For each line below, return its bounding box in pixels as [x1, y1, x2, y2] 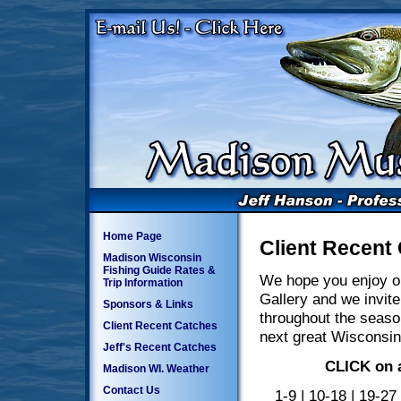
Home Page [103, 230, 162, 243]
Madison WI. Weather [103, 363, 209, 375]
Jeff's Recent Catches [103, 341, 217, 354]
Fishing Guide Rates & [103, 264, 216, 277]
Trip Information [103, 277, 183, 289]
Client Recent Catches [103, 320, 218, 332]
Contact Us [103, 384, 160, 397]
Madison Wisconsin [103, 252, 201, 264]
